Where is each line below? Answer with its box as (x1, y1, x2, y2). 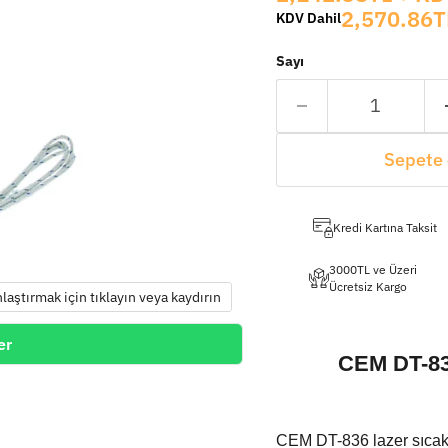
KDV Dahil (275, 9, 341, 28)
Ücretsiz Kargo (328, 277, 407, 294)
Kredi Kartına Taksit (332, 219, 437, 236)
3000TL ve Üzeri (328, 260, 417, 277)
